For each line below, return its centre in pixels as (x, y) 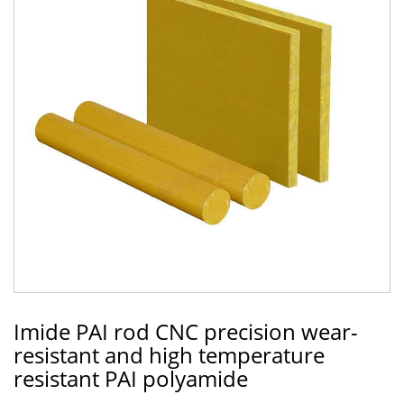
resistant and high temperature (169, 355)
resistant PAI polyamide (131, 378)
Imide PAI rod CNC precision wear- (186, 331)
